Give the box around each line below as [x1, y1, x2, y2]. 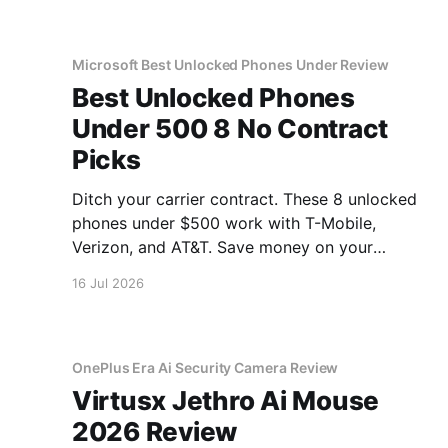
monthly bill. [72, 261, 164, 281]
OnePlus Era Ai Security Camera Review [72, 358, 339, 376]
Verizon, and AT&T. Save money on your [72, 237, 373, 257]
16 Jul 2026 [72, 275, 144, 291]
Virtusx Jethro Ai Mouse [72, 384, 380, 416]
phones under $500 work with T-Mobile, [72, 213, 376, 233]
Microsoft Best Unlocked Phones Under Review [72, 56, 389, 73]
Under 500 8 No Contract [72, 113, 389, 144]
